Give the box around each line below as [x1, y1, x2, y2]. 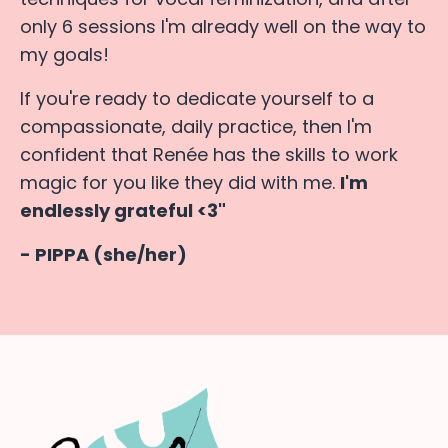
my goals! [20, 41, 109, 67]
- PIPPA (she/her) [20, 241, 187, 267]
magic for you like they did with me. [20, 169, 340, 195]
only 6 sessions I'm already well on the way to [20, 13, 426, 39]
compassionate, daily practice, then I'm [20, 113, 372, 139]
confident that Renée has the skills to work [20, 141, 398, 167]
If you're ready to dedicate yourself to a [20, 85, 374, 111]
